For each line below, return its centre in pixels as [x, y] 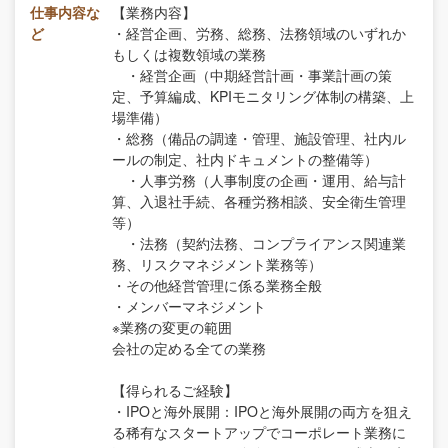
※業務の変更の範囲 [172, 326]
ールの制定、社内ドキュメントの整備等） [245, 158]
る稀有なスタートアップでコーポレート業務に [259, 431]
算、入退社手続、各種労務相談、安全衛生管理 [259, 200]
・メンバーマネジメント [189, 305]
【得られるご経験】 [175, 389]
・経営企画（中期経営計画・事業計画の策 [252, 74]
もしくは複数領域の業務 [189, 53]
